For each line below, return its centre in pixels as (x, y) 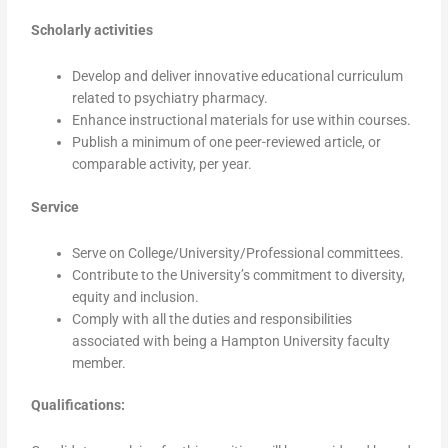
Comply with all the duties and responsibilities (212, 318)
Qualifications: (78, 405)
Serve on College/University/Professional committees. (238, 252)
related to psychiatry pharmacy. (170, 98)
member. (99, 362)
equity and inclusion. (136, 296)
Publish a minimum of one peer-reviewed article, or (227, 142)
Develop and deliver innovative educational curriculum (238, 76)
